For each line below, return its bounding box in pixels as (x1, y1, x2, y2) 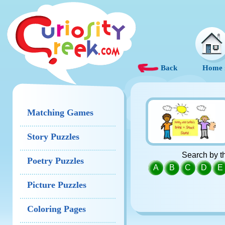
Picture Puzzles (27, 180, 86, 190)
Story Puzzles (27, 132, 79, 142)
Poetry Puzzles (27, 156, 84, 166)
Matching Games (27, 107, 93, 118)
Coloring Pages (27, 204, 86, 214)
